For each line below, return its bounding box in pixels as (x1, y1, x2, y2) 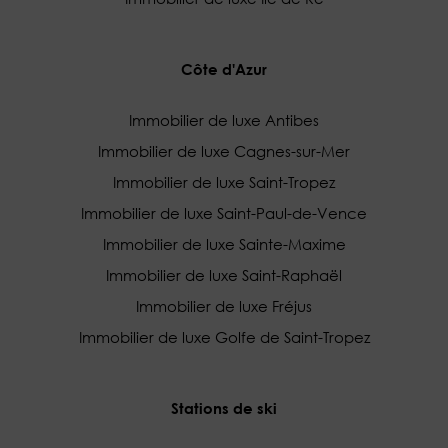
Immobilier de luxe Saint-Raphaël (106, 264, 342, 285)
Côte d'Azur (181, 59, 267, 78)
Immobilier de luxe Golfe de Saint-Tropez (78, 326, 370, 347)
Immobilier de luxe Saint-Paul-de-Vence (81, 202, 367, 223)
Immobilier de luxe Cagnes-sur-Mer (98, 140, 350, 161)
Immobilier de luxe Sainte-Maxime (102, 233, 346, 254)
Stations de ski (171, 398, 277, 417)
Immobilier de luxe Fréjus (136, 295, 312, 316)
